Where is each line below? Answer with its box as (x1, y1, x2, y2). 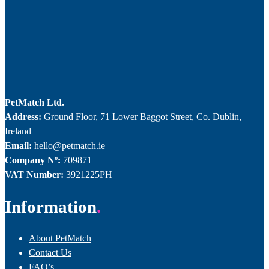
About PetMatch (29, 232, 91, 243)
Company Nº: (5, 154, 63, 165)
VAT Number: (5, 169, 66, 180)
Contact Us (29, 247, 71, 258)
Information (5, 196, 97, 216)
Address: (5, 111, 41, 122)
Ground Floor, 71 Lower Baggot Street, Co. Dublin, (41, 111, 241, 122)
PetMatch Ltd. (5, 97, 64, 107)
